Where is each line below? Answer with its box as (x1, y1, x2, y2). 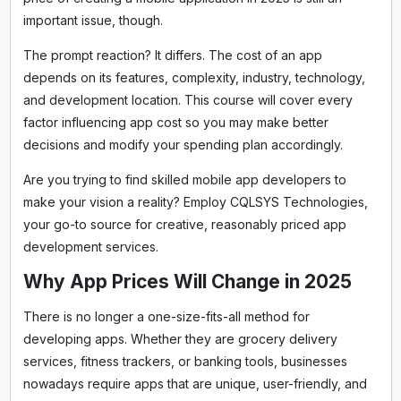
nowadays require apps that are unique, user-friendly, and (22, 375, 367, 391)
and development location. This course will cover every (22, 91, 353, 107)
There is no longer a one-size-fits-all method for (22, 308, 310, 324)
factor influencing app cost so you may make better (22, 114, 328, 130)
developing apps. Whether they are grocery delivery (22, 330, 337, 346)
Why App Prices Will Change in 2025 (22, 269, 352, 293)
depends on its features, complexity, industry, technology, (22, 69, 365, 85)
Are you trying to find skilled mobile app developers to (22, 171, 346, 187)
